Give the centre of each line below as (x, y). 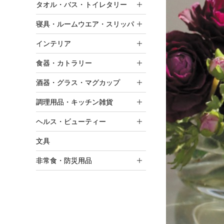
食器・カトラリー (64, 63)
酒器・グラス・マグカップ (78, 82)
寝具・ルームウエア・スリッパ (85, 24)
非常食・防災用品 (64, 160)
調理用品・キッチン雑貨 (74, 102)
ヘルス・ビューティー (71, 121)
